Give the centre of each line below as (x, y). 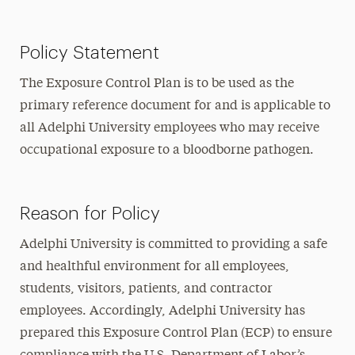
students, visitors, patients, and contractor (146, 289)
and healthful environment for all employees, (154, 267)
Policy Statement (89, 53)
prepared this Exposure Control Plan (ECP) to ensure (176, 334)
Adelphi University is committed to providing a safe (173, 245)
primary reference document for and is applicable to (175, 106)
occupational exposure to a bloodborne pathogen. (166, 151)
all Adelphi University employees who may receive (169, 128)
